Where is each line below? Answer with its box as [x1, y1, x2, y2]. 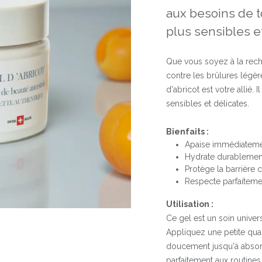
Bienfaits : [166, 127, 209, 137]
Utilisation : [166, 199, 213, 209]
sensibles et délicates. [166, 99, 249, 109]
